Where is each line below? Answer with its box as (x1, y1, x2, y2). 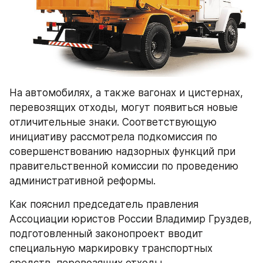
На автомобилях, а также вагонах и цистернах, (9, 86, 243, 99)
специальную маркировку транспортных (9, 242, 213, 254)
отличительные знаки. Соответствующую (9, 116, 217, 128)
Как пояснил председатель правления (9, 198, 198, 210)
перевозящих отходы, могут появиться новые (9, 101, 238, 113)
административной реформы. (9, 174, 156, 187)
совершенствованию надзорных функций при (9, 145, 235, 157)
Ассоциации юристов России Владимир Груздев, (9, 213, 252, 225)
